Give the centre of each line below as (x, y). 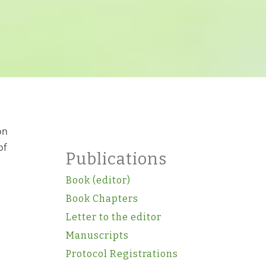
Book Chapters (102, 199)
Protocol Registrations (122, 254)
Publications (116, 159)
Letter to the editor (113, 217)
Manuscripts (97, 235)
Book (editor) (98, 180)
